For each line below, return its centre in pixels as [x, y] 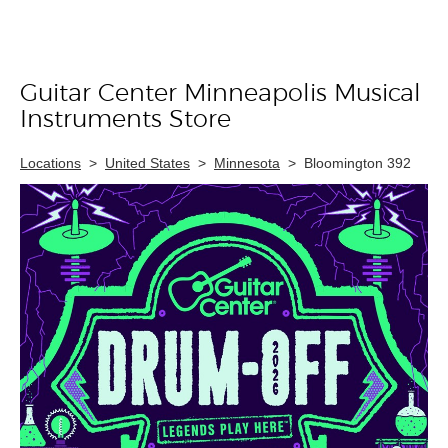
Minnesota [247, 163]
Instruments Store [125, 120]
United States [147, 163]
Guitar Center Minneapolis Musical [220, 94]
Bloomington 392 [357, 163]
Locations [50, 163]
